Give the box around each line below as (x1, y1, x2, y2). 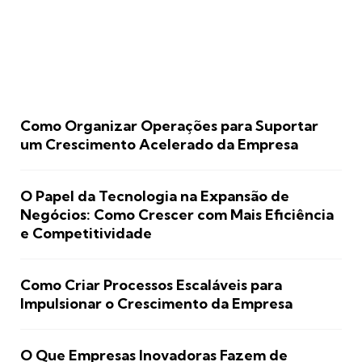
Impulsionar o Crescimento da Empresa (20, 294, 293, 314)
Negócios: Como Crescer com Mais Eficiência (20, 205, 334, 225)
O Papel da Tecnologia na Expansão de (20, 187, 289, 206)
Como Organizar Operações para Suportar (20, 116, 318, 136)
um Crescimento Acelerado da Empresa (20, 135, 298, 154)
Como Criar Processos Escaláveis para (20, 276, 282, 295)
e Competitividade (20, 224, 152, 243)
